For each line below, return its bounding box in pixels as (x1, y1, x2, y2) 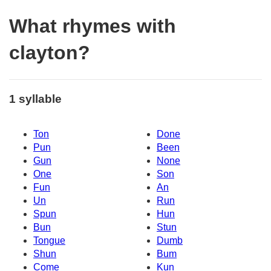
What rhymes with (9, 15, 176, 38)
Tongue (33, 235, 65, 246)
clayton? (9, 42, 90, 64)
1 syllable (9, 92, 62, 105)
